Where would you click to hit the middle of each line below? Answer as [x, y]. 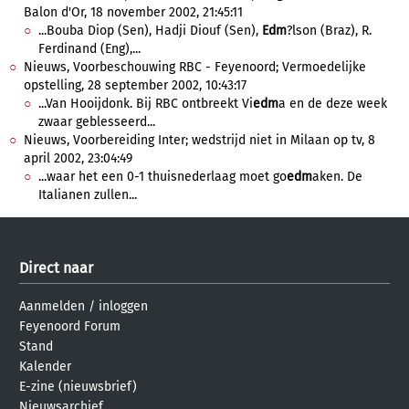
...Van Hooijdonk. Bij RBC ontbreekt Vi [146, 104]
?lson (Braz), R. [329, 31]
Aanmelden [52, 306]
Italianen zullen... [88, 195]
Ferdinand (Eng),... [89, 49]
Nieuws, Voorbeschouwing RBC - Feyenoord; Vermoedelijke [195, 67]
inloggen [123, 306]
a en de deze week [333, 104]
